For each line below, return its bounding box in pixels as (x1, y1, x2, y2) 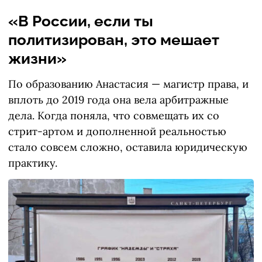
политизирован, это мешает (8, 31, 219, 49)
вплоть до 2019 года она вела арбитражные (8, 93, 229, 107)
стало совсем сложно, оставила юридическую (8, 140, 247, 154)
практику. (8, 156, 57, 170)
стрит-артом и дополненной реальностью (8, 125, 226, 139)
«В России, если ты (8, 12, 153, 30)
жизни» (8, 50, 67, 68)
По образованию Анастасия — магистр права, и (8, 77, 249, 91)
